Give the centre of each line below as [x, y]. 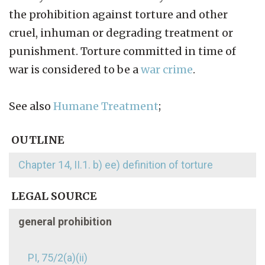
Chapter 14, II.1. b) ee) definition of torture [116, 164]
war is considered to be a [75, 69]
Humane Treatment [106, 106]
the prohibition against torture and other [118, 14]
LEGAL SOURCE [53, 196]
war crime [167, 69]
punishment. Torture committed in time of [122, 51]
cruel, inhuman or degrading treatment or [121, 33]
